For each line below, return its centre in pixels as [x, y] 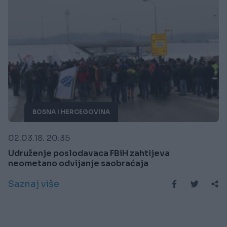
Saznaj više [34, 184]
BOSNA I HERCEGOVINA [71, 111]
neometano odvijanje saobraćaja [78, 163]
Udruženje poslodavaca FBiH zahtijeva [89, 153]
